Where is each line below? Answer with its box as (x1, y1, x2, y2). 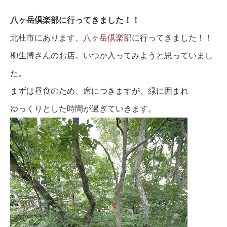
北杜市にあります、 (10, 33, 83, 42)
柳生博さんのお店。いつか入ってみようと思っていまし (10, 51, 213, 60)
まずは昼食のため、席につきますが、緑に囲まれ (10, 86, 188, 95)
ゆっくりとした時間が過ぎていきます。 (10, 104, 156, 113)
